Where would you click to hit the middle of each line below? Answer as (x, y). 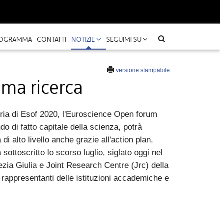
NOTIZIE (84, 39)
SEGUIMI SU (125, 39)
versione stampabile (143, 70)
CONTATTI (52, 39)
